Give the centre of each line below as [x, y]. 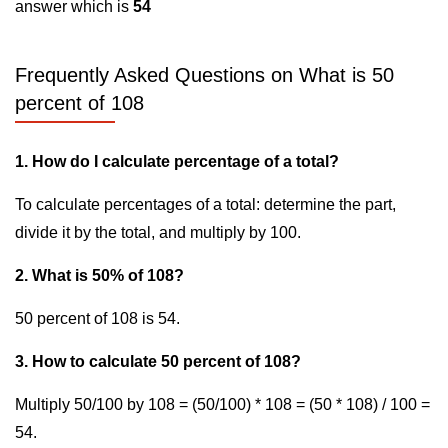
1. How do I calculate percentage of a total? [177, 161]
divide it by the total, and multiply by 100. [158, 232]
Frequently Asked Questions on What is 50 [204, 75]
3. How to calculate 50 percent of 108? [158, 361]
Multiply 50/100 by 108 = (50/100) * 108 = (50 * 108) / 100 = [222, 404]
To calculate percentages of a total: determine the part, [205, 204]
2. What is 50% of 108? [99, 275]
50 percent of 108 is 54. [97, 318]
